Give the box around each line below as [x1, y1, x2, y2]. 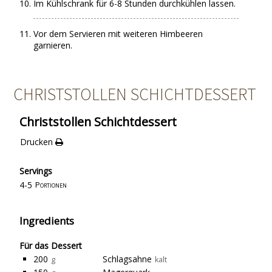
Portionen [35, 179, 67, 190]
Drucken [19, 136, 53, 148]
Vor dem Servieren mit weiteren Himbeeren [33, 28, 203, 39]
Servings [19, 165, 53, 177]
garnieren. [33, 39, 73, 51]
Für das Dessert [19, 240, 83, 251]
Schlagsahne [103, 253, 152, 265]
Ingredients [19, 214, 75, 228]
